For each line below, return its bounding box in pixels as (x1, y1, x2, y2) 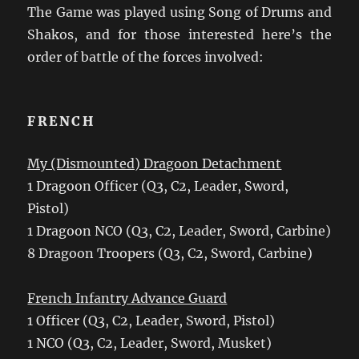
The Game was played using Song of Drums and (27, 3, 332, 20)
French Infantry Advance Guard (27, 289, 228, 306)
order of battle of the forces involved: (27, 48, 264, 65)
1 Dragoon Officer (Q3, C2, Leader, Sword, (27, 177, 289, 194)
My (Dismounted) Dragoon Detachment (27, 155, 282, 171)
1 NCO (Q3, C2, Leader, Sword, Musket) (27, 334, 272, 351)
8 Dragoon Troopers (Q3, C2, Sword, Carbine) (27, 244, 313, 261)
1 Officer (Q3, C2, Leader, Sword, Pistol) (27, 312, 276, 329)
